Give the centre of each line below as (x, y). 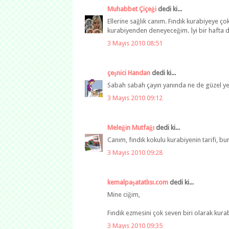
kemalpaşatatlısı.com (138, 182)
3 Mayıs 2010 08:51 (135, 43)
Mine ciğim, (124, 195)
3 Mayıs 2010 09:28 (135, 152)
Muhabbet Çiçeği (132, 9)
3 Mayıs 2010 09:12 (135, 98)
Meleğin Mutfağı (131, 127)
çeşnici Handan (129, 73)
